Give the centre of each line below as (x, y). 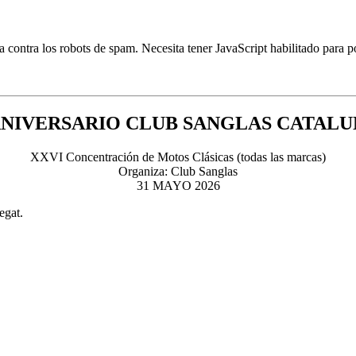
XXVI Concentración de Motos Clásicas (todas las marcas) (178, 157)
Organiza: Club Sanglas (178, 172)
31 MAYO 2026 (178, 186)
